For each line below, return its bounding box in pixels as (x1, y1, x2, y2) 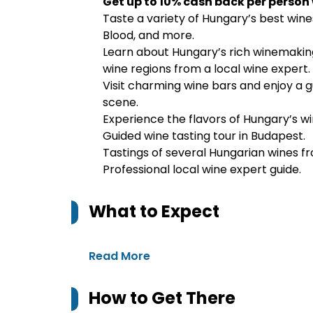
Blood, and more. (103, 27, 194, 43)
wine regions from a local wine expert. (103, 61, 310, 77)
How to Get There (89, 286, 235, 310)
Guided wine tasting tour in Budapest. (103, 128, 305, 144)
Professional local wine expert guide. (103, 161, 301, 177)
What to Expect (89, 200, 219, 223)
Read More (89, 248, 150, 264)
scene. (103, 94, 138, 110)
